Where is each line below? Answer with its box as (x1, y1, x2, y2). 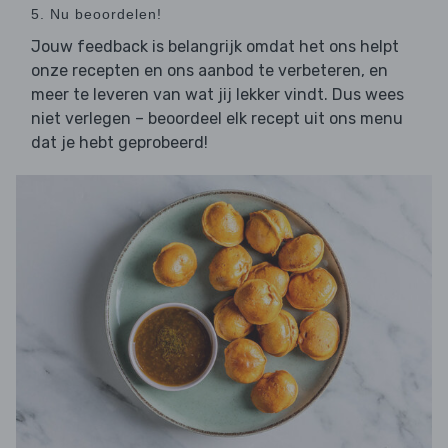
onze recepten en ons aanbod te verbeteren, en (31, 61, 388, 81)
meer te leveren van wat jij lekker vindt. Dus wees (31, 85, 404, 105)
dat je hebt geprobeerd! (31, 133, 208, 153)
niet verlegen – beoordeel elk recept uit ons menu (31, 109, 403, 129)
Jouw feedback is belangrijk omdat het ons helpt (31, 37, 399, 57)
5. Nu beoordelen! (31, 6, 162, 23)
